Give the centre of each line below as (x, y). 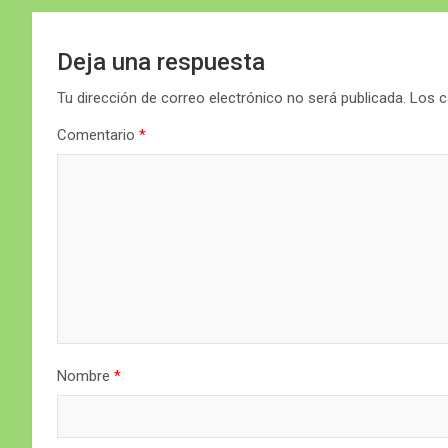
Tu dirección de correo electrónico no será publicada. (231, 97)
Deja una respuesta (161, 61)
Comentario (98, 134)
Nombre (85, 375)
